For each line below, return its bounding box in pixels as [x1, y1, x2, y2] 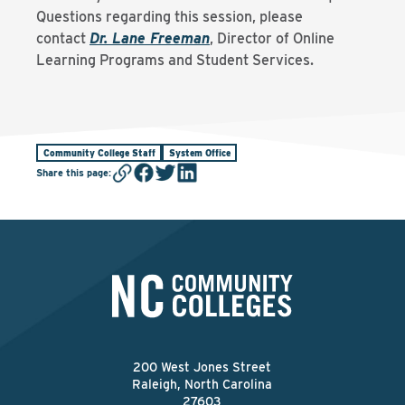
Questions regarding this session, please [36, 8, 303, 25]
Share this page [36, 165, 108, 179]
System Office [168, 146, 231, 158]
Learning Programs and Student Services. [36, 52, 314, 69]
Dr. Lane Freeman [89, 30, 210, 47]
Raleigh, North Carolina [132, 377, 273, 391]
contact [36, 30, 89, 47]
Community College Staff [42, 146, 155, 158]
